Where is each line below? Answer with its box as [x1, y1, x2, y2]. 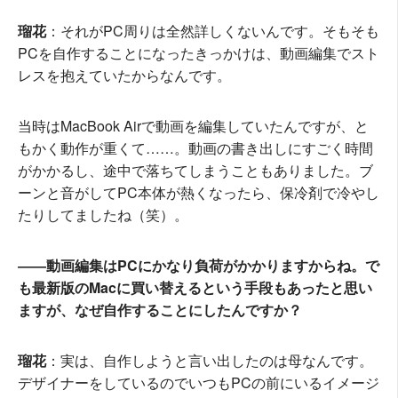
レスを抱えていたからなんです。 [18, 65, 231, 86]
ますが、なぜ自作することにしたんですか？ [18, 299, 302, 321]
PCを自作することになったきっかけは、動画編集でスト [18, 43, 379, 64]
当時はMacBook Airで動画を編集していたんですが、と [18, 115, 369, 137]
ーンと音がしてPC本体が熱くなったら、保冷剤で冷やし [18, 182, 379, 203]
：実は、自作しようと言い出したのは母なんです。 [46, 350, 373, 371]
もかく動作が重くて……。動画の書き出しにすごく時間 [18, 138, 373, 159]
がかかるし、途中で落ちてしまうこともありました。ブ [18, 160, 373, 181]
